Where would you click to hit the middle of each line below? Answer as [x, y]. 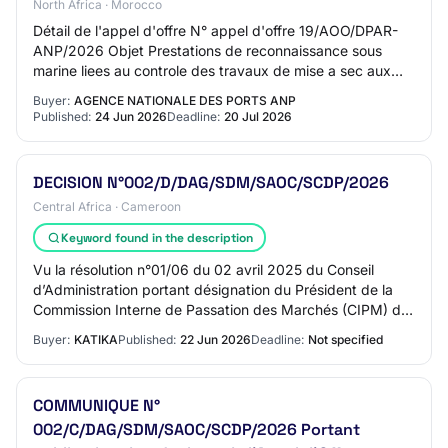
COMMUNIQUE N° [96, 405]
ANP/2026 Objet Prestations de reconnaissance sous [207, 50]
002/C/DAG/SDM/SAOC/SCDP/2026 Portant [196, 429]
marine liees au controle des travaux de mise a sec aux [212, 70]
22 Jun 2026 [215, 339]
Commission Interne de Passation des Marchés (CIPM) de [221, 309]
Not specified [345, 339]
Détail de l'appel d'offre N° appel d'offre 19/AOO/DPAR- [215, 30]
